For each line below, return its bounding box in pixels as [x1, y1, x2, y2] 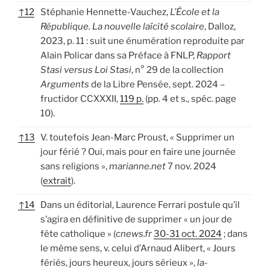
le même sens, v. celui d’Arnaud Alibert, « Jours [40, 242, 236, 254]
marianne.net [109, 160, 166, 172]
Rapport [195, 49, 231, 61]
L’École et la [170, 6, 219, 17]
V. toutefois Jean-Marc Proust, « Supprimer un [40, 131, 234, 143]
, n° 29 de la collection [131, 64, 224, 75]
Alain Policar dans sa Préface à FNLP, [40, 49, 195, 61]
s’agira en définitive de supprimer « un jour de [40, 213, 232, 225]
